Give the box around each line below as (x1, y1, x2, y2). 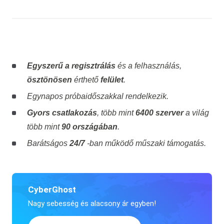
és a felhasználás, (115, 61, 181, 70)
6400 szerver (135, 108, 183, 117)
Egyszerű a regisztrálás (26, 61, 115, 70)
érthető (71, 75, 100, 84)
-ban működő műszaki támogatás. (84, 138, 206, 147)
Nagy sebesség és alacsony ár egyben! (27, 198, 156, 208)
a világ (183, 108, 209, 117)
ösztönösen (26, 75, 72, 84)
